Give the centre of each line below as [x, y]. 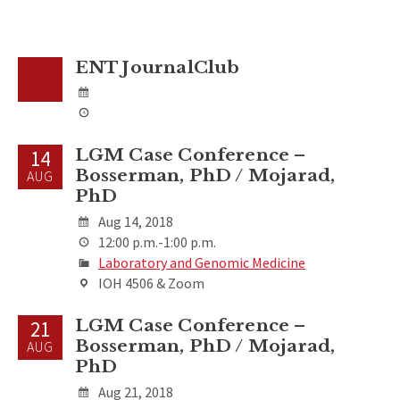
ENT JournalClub [157, 67]
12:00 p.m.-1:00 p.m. [155, 242]
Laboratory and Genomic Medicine [201, 263]
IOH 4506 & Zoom [150, 283]
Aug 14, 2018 [135, 222]
